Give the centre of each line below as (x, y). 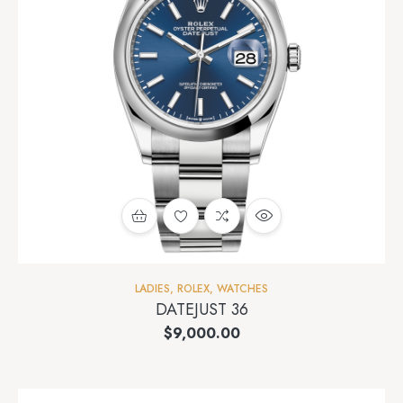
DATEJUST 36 (201, 309)
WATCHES (242, 288)
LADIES (152, 288)
